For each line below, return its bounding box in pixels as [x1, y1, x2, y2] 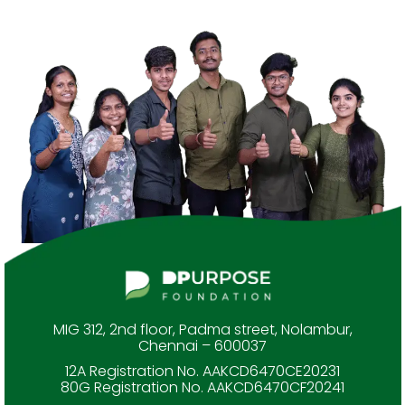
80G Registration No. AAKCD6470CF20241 [61, 377, 344, 399]
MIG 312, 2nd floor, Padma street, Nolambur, [52, 319, 353, 341]
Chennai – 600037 [138, 335, 267, 357]
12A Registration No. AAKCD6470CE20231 [65, 361, 340, 382]
